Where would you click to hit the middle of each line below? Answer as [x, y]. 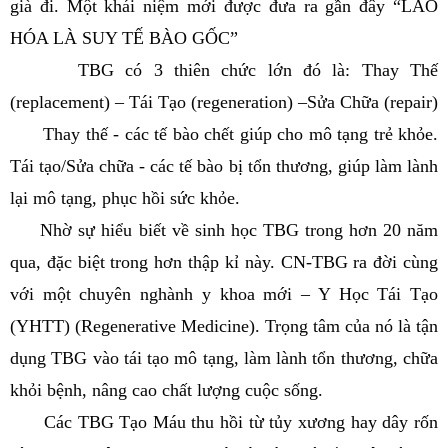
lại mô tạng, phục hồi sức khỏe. [125, 198]
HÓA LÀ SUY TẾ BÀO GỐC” [124, 38]
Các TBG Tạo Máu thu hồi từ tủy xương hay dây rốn [224, 422]
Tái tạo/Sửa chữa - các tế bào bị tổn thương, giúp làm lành [224, 166]
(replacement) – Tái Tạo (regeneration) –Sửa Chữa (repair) [224, 102]
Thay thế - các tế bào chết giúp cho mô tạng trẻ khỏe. [224, 134]
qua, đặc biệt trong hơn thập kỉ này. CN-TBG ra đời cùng [224, 262]
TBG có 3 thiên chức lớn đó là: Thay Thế [224, 70]
